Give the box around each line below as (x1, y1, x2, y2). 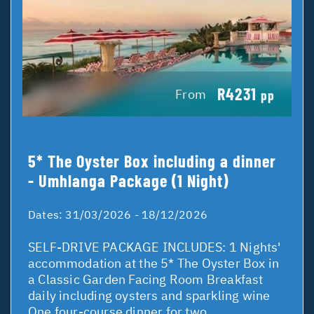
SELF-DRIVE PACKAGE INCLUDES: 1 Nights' (28, 239, 281, 256)
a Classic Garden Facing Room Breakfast (28, 271, 264, 288)
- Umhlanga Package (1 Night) (28, 170, 228, 191)
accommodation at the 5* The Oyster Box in (28, 255, 280, 272)
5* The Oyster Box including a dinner (28, 151, 276, 172)
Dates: (28, 207, 66, 222)
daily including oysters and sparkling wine (28, 287, 271, 304)
